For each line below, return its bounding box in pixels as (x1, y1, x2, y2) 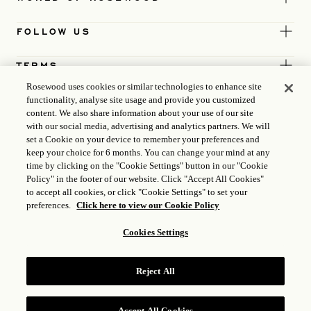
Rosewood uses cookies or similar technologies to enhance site (26, 81, 262, 92)
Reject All (135, 266, 176, 276)
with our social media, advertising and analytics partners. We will (26, 121, 271, 131)
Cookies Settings (122, 227, 189, 237)
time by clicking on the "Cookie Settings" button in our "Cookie (26, 160, 269, 171)
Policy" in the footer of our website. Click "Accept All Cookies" (26, 174, 264, 184)
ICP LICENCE (96, 248, 164, 258)
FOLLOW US (17, 24, 91, 38)
